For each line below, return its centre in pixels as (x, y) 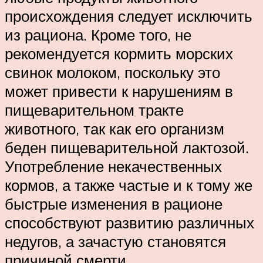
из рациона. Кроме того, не (98, 34)
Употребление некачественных (113, 166)
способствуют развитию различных (129, 222)
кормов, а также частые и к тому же (129, 185)
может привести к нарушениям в (119, 91)
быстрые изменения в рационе (114, 203)
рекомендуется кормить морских (119, 53)
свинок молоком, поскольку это (112, 72)
